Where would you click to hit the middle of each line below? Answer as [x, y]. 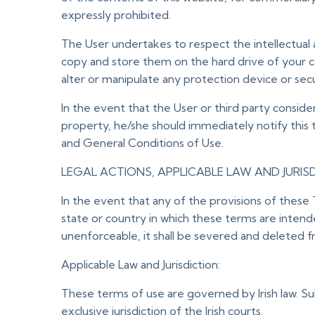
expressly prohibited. [116, 15]
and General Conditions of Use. [142, 143]
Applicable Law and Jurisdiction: [141, 264]
